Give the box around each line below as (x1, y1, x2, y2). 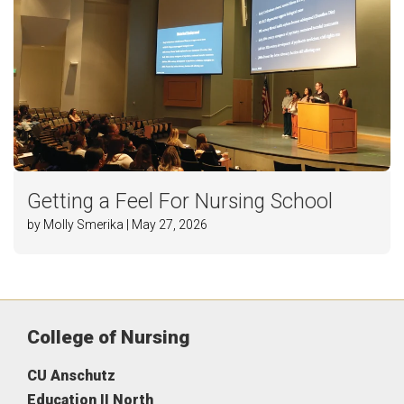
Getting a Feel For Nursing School (27, 189, 333, 215)
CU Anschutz (27, 367, 115, 385)
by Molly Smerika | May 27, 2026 (27, 217, 207, 233)
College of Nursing (27, 326, 189, 349)
